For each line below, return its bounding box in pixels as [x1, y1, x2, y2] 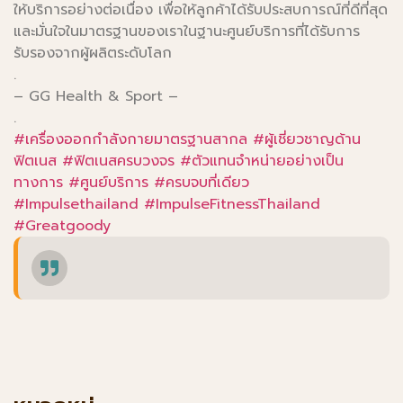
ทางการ [13, 171, 63, 193]
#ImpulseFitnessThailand [144, 193, 320, 215]
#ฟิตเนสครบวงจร [62, 149, 175, 172]
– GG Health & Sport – [13, 85, 178, 107]
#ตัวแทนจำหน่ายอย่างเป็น [180, 149, 344, 172]
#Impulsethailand [13, 193, 139, 215]
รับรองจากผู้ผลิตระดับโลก [13, 41, 172, 64]
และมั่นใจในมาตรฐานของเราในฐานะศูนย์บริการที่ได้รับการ [13, 20, 360, 42]
